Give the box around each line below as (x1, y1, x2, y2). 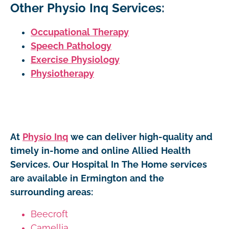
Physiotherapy (31, 68, 94, 79)
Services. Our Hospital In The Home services (10, 159, 207, 170)
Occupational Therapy (31, 27, 129, 37)
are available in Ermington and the (10, 173, 164, 184)
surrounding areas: (10, 187, 93, 197)
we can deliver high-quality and (68, 131, 213, 142)
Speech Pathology (31, 40, 111, 51)
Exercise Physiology (31, 54, 120, 65)
